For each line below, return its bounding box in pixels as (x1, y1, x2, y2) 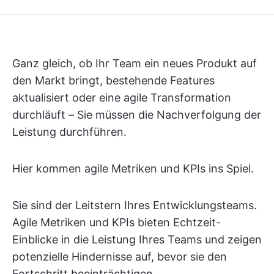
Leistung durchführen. (12, 125, 127, 138)
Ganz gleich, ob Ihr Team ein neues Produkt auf (12, 57, 257, 70)
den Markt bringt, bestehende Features (12, 74, 215, 87)
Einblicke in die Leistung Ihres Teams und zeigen (12, 233, 262, 246)
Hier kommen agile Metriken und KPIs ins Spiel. (12, 162, 254, 175)
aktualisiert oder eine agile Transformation (12, 91, 231, 104)
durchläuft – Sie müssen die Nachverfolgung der (12, 108, 261, 121)
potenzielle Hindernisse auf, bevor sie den (12, 250, 227, 263)
